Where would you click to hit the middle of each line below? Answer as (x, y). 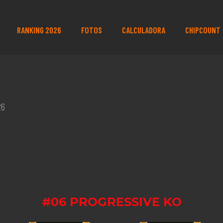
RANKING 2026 (39, 30)
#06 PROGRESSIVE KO (111, 202)
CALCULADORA (143, 30)
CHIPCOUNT (203, 30)
